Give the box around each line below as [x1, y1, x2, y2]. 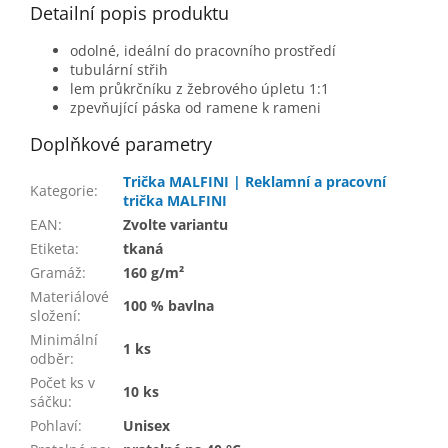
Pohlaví [30, 416, 78, 436]
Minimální [30, 330, 98, 350]
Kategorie [30, 181, 94, 201]
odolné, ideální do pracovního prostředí [70, 41, 336, 61]
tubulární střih [70, 60, 168, 80]
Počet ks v [30, 373, 95, 393]
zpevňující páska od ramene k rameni [70, 98, 321, 118]
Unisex [123, 416, 170, 436]
